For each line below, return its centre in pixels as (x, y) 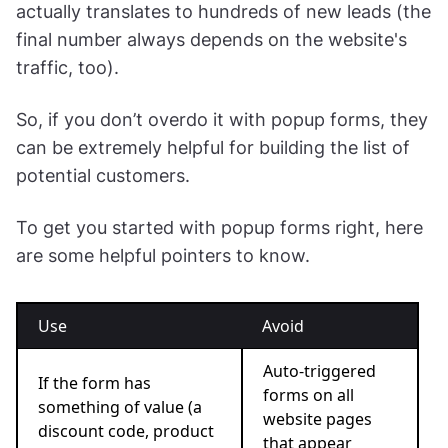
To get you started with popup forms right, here (219, 227)
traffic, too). (67, 67)
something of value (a (120, 406)
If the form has (94, 382)
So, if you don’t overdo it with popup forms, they (222, 119)
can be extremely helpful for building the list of (213, 147)
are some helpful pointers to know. (163, 255)
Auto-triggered (319, 370)
